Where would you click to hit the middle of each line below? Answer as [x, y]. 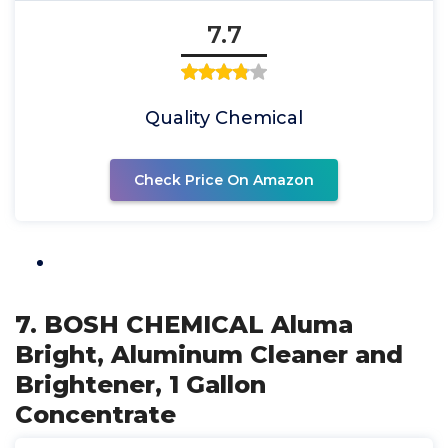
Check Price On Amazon [224, 180]
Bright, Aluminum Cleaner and [209, 354]
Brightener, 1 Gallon [140, 384]
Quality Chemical [224, 118]
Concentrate [95, 414]
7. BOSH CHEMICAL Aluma [184, 324]
